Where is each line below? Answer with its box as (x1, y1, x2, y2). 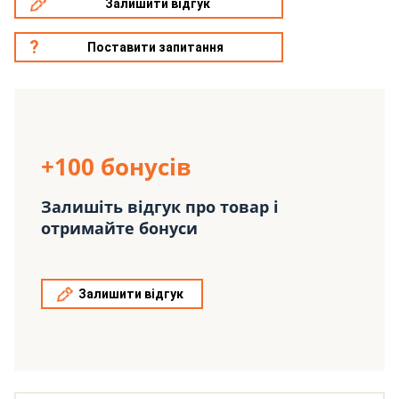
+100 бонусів (41, 151, 191, 183)
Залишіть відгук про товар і (41, 196, 279, 218)
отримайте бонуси (41, 217, 198, 240)
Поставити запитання (87, 40, 224, 55)
